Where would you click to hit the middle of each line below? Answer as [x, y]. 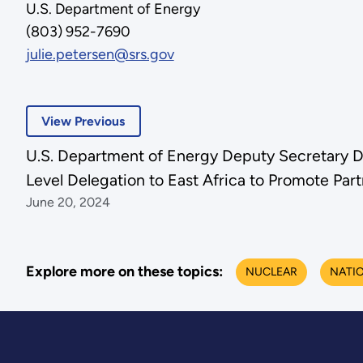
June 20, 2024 [68, 203]
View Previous [83, 122]
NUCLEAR [271, 271]
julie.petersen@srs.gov [100, 54]
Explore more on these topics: [124, 271]
